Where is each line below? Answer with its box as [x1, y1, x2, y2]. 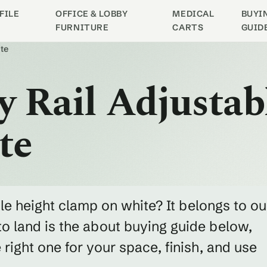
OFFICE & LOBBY [55, 8, 128, 19]
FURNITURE [55, 22, 109, 33]
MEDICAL [172, 8, 215, 19]
